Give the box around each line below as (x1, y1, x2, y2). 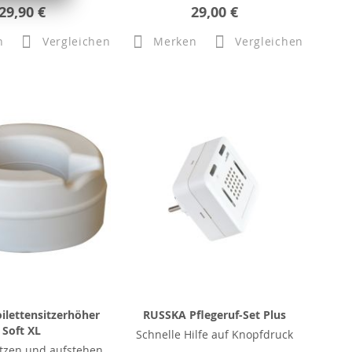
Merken (153, 33, 197, 49)
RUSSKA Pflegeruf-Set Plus (143, 307, 287, 322)
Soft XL (2, 323, 42, 338)
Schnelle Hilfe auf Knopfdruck (136, 327, 294, 342)
